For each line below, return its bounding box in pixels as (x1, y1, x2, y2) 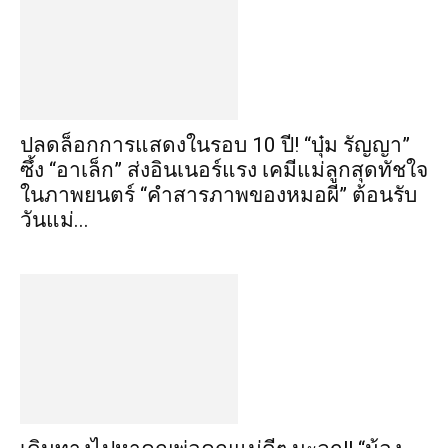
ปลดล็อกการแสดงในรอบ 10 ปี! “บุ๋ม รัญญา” (20, 133, 410, 157)
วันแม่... (20, 208, 89, 232)
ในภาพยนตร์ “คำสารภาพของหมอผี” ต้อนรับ (20, 183, 417, 207)
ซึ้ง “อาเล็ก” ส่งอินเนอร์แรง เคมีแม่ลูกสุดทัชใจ (20, 158, 428, 182)
